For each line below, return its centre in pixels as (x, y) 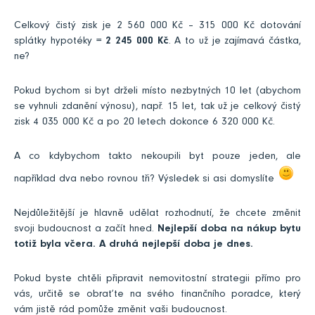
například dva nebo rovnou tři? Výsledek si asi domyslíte (146, 180)
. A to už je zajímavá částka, (234, 42)
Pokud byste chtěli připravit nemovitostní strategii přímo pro (157, 280)
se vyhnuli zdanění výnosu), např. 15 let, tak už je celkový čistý (157, 108)
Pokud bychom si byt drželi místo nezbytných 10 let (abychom (157, 92)
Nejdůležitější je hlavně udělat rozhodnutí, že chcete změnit (157, 214)
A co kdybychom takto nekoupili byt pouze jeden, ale (157, 157)
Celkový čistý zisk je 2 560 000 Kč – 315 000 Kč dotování (157, 27)
